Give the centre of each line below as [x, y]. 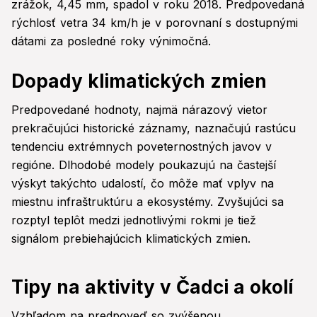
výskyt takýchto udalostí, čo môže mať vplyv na [143, 184]
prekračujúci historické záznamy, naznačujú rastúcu [154, 128]
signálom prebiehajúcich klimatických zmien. [131, 239]
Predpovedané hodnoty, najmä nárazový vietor [139, 110]
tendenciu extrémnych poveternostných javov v [142, 147]
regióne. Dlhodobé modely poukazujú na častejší [144, 165]
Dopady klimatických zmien [139, 81]
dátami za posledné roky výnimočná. [111, 41]
